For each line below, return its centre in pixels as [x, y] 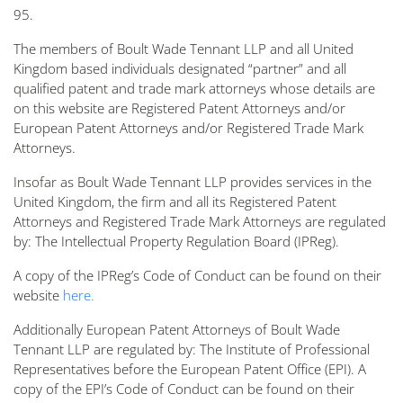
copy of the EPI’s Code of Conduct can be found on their [184, 389]
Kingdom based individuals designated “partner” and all [180, 69]
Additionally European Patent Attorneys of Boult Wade [177, 330]
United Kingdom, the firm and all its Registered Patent [175, 202]
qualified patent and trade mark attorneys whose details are [194, 89]
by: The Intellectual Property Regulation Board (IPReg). [176, 242]
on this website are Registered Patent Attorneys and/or [179, 108]
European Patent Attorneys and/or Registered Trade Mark [188, 128]
